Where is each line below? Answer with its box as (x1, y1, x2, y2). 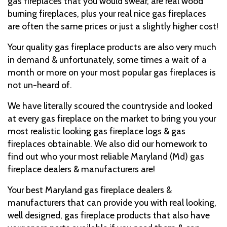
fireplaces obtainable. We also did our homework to (8, 138, 207, 149)
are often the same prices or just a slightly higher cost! (8, 20, 218, 31)
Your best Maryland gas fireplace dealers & (8, 184, 172, 195)
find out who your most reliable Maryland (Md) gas (8, 150, 204, 162)
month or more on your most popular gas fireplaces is (8, 66, 216, 78)
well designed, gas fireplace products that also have (8, 209, 210, 220)
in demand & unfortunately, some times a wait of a (8, 54, 207, 65)
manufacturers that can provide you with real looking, (8, 197, 216, 208)
